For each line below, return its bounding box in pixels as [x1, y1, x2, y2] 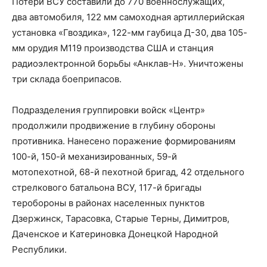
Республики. [12, 243, 67, 255]
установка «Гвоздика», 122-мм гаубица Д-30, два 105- [12, 26, 247, 38]
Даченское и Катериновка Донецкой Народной [12, 228, 218, 240]
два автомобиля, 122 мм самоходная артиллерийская [12, 11, 244, 23]
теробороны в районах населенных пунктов [12, 197, 204, 209]
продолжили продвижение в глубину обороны [12, 119, 215, 131]
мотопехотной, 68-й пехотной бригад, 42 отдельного [12, 166, 244, 178]
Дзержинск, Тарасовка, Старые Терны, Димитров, [12, 212, 229, 224]
